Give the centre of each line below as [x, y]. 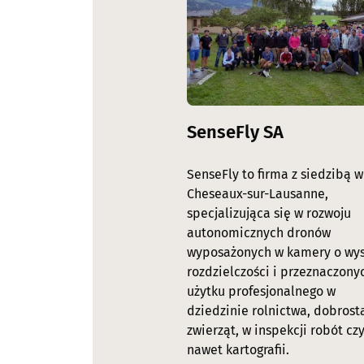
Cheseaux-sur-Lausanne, [258, 194]
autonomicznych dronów [259, 233]
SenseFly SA [235, 132]
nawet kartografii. [238, 350]
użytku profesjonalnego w [261, 292]
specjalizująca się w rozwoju [269, 214]
